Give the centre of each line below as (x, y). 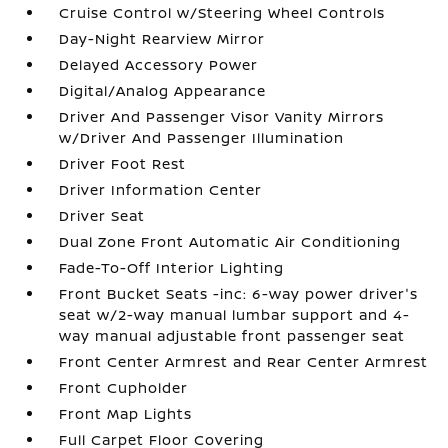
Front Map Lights (126, 413)
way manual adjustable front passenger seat (232, 335)
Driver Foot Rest (123, 163)
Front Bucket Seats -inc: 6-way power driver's (239, 293)
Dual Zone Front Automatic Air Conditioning (230, 241)
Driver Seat (102, 215)
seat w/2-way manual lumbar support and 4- (235, 314)
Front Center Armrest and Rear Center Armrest (244, 361)
